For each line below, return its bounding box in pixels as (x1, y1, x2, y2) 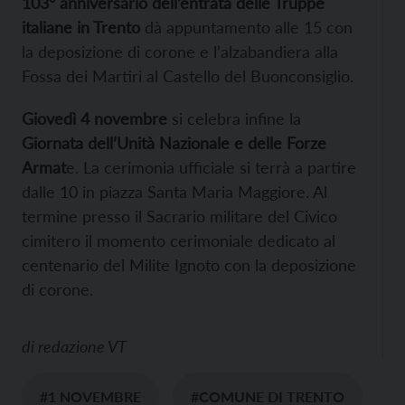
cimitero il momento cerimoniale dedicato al (22, 230, 335, 250)
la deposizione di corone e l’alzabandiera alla (22, 41, 338, 61)
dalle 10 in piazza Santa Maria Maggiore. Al (22, 181, 327, 202)
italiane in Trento (22, 16, 140, 37)
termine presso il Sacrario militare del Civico (22, 205, 337, 226)
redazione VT (38, 335, 127, 356)
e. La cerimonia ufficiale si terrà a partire (66, 156, 356, 177)
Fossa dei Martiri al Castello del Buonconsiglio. (22, 65, 353, 86)
